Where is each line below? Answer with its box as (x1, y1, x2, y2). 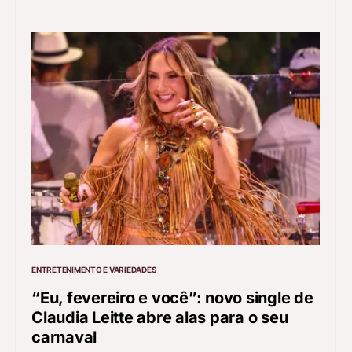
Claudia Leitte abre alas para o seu (31, 307, 288, 327)
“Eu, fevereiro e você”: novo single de (31, 288, 313, 307)
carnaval (31, 327, 97, 346)
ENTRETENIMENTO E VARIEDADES (31, 264, 157, 274)
